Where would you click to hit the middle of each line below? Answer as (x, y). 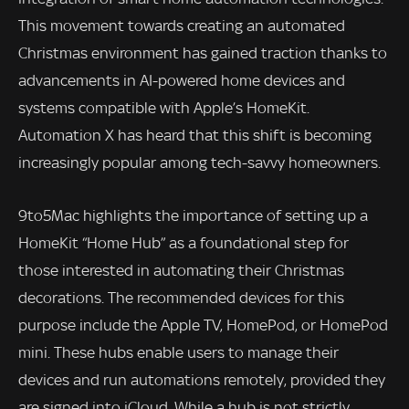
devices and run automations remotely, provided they (202, 379)
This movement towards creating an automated (182, 25)
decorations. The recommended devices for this (181, 297)
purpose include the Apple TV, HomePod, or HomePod (203, 325)
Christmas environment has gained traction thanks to (203, 52)
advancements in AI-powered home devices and (182, 80)
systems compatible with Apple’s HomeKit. (164, 107)
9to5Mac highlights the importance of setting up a (193, 215)
